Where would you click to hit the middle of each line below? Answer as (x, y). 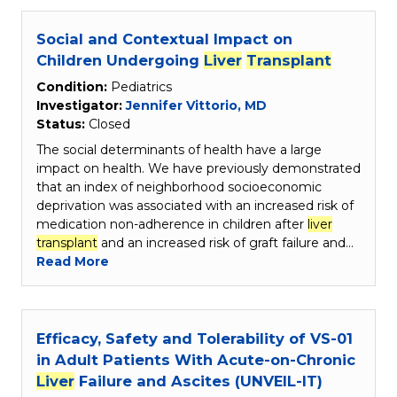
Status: (62, 125)
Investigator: (81, 106)
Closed (109, 125)
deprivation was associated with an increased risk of (195, 206)
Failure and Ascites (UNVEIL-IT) (198, 381)
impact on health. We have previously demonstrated (198, 169)
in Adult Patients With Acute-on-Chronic (196, 359)
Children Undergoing (120, 61)
